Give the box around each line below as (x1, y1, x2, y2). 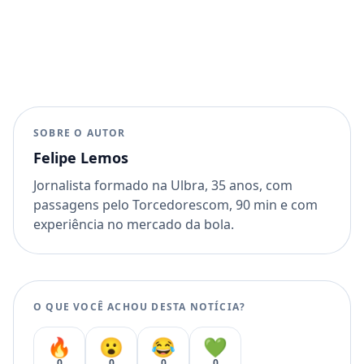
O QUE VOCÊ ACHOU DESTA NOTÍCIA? (33, 299, 246, 314)
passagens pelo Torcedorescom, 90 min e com (33, 195, 318, 214)
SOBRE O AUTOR (33, 125, 126, 140)
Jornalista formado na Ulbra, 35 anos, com (33, 175, 292, 194)
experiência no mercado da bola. (33, 214, 234, 233)
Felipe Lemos (33, 147, 128, 167)
